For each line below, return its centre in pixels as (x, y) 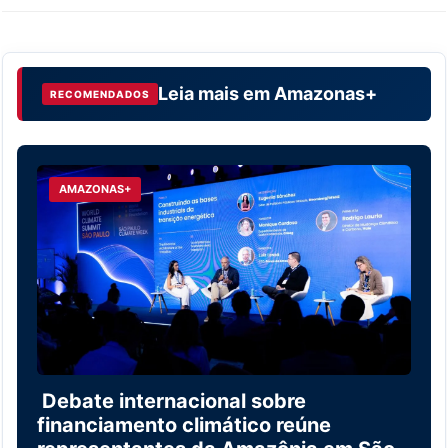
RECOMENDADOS (100, 93)
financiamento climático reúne (184, 425)
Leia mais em (216, 94)
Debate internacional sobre (171, 401)
